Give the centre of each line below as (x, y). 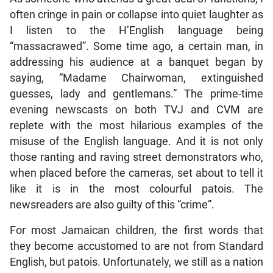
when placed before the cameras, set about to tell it (136, 173)
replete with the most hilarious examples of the (136, 125)
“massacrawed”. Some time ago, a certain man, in (136, 46)
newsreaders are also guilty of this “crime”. (112, 204)
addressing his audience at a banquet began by (136, 62)
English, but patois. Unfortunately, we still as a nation (136, 262)
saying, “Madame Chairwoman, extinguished (136, 78)
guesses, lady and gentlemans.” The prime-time (136, 94)
